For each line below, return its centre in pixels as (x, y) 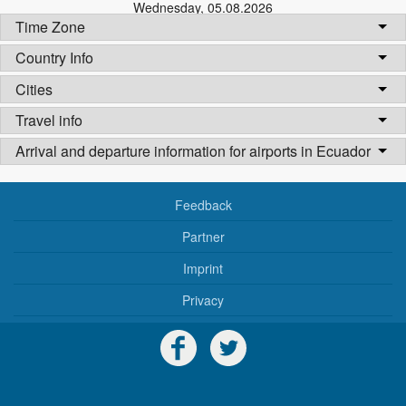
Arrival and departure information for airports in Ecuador (193, 151)
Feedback (203, 204)
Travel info (49, 120)
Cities (34, 89)
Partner (203, 236)
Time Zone (50, 26)
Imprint (203, 268)
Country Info (54, 58)
